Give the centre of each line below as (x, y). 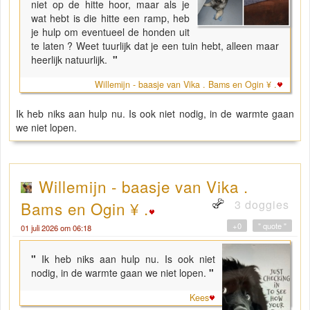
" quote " (272, 225)
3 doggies (260, 204)
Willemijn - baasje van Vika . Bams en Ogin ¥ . (186, 84)
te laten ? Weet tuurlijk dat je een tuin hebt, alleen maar (155, 45)
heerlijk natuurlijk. (71, 59)
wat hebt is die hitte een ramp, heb (111, 18)
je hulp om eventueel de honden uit (111, 31)
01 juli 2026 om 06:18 (56, 227)
